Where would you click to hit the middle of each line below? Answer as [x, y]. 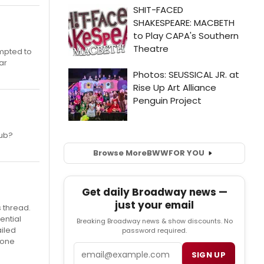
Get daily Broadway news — [154, 192]
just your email [154, 205]
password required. [154, 230]
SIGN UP [208, 255]
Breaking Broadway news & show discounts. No [154, 221]
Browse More [120, 153]
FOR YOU [186, 153]
